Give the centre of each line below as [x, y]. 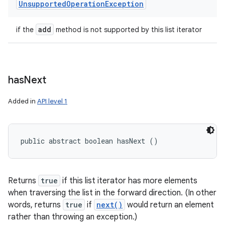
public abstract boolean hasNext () [89, 141]
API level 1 [52, 101]
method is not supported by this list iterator [128, 30]
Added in [23, 101]
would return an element [170, 205]
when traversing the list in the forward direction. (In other [112, 193]
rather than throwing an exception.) [73, 217]
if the [26, 30]
